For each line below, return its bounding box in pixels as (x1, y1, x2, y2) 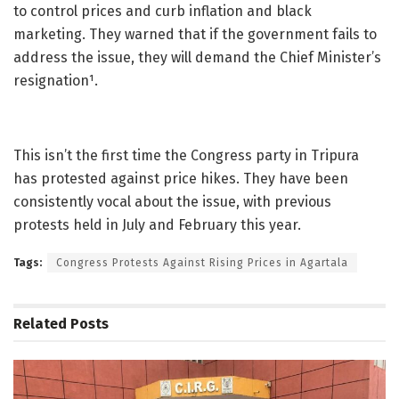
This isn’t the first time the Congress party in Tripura (13, 146, 359, 164)
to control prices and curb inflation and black (13, 2, 312, 20)
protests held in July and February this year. (13, 216, 301, 233)
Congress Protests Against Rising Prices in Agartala (56, 256, 348, 269)
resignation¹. (13, 71, 98, 89)
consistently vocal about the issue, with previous (13, 192, 331, 210)
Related (13, 314, 67, 332)
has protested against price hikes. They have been (13, 169, 348, 187)
